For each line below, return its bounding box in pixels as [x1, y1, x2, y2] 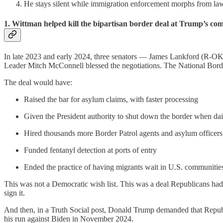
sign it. [4, 188, 25, 197]
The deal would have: [4, 78, 72, 87]
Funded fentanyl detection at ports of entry [24, 145, 157, 154]
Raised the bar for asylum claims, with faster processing [24, 95, 198, 104]
